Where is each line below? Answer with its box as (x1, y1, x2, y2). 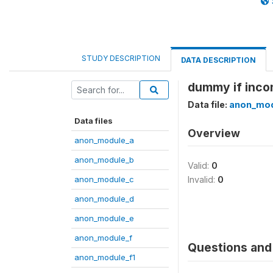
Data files (74, 116, 113, 126)
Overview (188, 127, 240, 140)
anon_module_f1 (74, 252, 135, 262)
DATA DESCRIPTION (181, 55, 256, 65)
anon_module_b (74, 155, 134, 165)
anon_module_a (74, 135, 134, 145)
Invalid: (188, 174, 218, 185)
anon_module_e (74, 213, 134, 223)
